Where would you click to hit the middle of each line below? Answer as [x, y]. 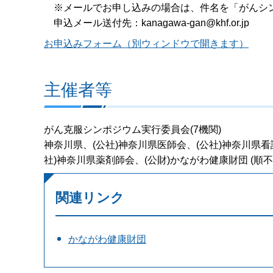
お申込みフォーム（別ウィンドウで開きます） [146, 44]
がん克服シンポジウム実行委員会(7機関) [133, 129]
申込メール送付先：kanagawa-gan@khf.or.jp [147, 23]
